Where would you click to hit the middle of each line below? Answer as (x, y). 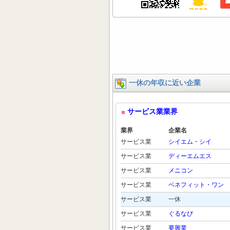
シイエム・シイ (190, 142)
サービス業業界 (152, 112)
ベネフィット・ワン (196, 185)
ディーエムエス (190, 156)
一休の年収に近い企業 (165, 83)
